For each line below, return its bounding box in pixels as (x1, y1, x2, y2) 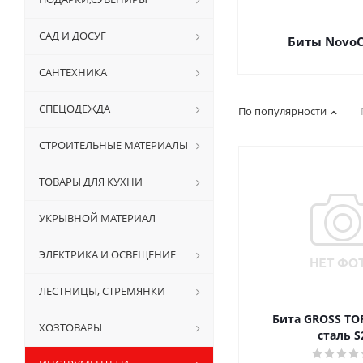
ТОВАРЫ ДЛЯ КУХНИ (39, 174, 143, 189)
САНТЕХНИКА (39, 65, 107, 79)
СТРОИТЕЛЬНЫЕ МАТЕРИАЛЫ (39, 138, 188, 152)
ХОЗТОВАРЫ (39, 320, 102, 335)
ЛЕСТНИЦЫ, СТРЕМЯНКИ (39, 284, 165, 298)
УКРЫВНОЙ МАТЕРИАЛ (39, 211, 156, 225)
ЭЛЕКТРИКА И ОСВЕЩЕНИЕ (39, 247, 176, 262)
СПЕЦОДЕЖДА (39, 101, 110, 116)
